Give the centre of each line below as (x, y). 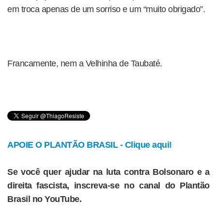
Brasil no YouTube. (44, 199)
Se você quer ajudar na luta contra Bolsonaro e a (108, 172)
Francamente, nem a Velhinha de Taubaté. (85, 63)
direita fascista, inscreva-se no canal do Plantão (108, 186)
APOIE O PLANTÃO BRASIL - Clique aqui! (90, 145)
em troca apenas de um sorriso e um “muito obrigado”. (106, 9)
